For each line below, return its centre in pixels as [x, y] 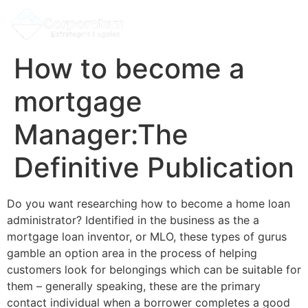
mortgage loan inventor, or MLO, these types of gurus [147, 237]
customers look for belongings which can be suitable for [154, 270]
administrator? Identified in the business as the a [133, 220]
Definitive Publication [154, 168]
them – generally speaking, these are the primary [134, 286]
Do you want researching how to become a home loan [148, 204]
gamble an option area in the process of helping [132, 253]
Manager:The [101, 135]
